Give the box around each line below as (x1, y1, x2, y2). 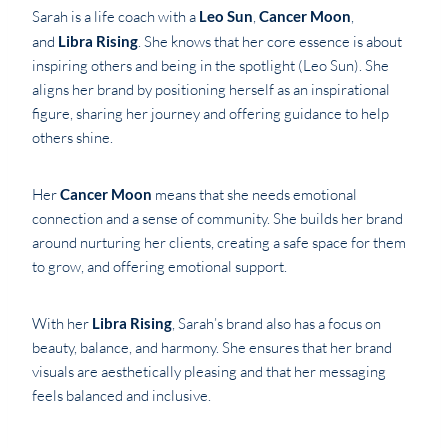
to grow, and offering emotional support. (32, 257, 287, 277)
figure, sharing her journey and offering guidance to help (32, 104, 389, 124)
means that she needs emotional (152, 185, 357, 205)
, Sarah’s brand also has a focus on (172, 314, 381, 334)
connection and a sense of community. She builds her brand (32, 209, 403, 229)
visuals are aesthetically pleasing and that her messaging (32, 362, 386, 382)
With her (32, 314, 92, 334)
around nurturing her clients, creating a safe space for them (32, 233, 406, 253)
